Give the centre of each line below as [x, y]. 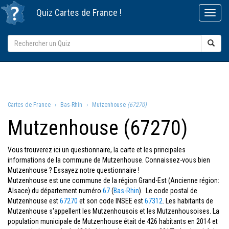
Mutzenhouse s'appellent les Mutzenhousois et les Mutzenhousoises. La [113, 211]
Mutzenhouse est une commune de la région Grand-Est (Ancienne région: [113, 180]
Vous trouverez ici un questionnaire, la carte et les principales [97, 150]
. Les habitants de [188, 201]
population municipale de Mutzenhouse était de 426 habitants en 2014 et [113, 221]
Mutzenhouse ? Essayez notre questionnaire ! [74, 170]
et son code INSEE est [111, 201]
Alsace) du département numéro [55, 191]
